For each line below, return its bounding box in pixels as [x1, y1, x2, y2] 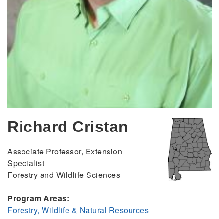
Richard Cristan [7, 118, 129, 136]
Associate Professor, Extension [7, 146, 122, 157]
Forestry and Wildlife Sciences [7, 169, 120, 181]
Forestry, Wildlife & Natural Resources [7, 204, 149, 216]
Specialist [7, 157, 44, 169]
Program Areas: [7, 193, 69, 204]
